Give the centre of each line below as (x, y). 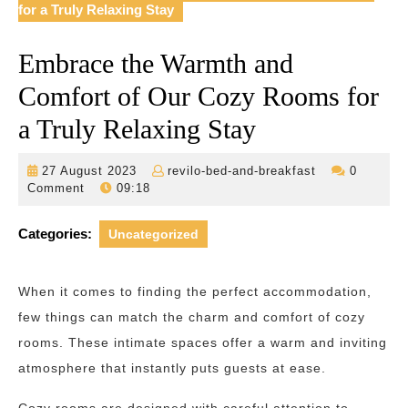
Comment (58, 188)
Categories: (55, 234)
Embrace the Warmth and (156, 63)
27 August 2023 (89, 171)
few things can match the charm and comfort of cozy (192, 317)
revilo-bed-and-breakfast (242, 171)
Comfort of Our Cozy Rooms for (199, 96)
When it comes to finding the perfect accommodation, (195, 291)
